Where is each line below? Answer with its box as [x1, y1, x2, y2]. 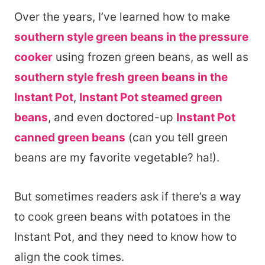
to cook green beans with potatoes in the [14, 210, 231, 224]
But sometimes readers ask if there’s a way [14, 190, 241, 204]
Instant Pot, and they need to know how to [14, 230, 237, 244]
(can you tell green [125, 131, 228, 145]
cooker [14, 50, 53, 64]
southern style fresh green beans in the [14, 70, 228, 85]
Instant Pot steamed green [79, 91, 222, 105]
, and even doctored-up [48, 111, 176, 125]
